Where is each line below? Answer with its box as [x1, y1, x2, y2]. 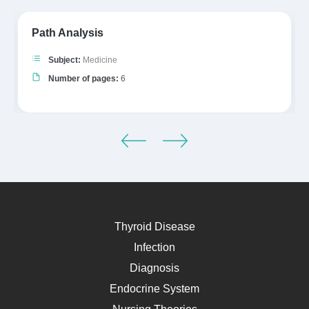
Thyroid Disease [114, 220, 195, 232]
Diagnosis [130, 261, 179, 274]
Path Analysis [32, 26, 103, 39]
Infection [134, 241, 175, 253]
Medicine [83, 54, 117, 65]
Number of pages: [48, 73, 119, 83]
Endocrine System [110, 282, 199, 295]
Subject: [48, 54, 81, 65]
